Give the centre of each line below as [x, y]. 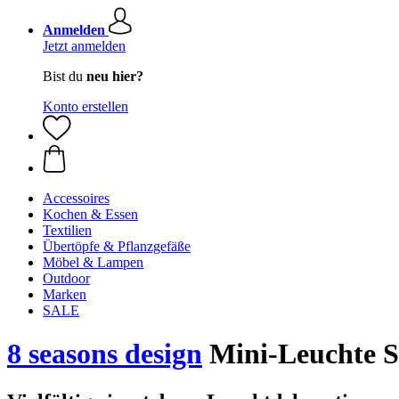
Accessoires [76, 198]
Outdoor [66, 278]
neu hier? [115, 76]
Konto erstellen [85, 106]
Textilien [67, 230]
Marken [65, 294]
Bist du [65, 76]
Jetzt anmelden [84, 46]
